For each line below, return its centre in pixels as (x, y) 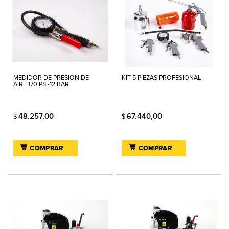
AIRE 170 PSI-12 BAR (41, 84)
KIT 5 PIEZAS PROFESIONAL (162, 78)
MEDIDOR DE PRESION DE (51, 78)
